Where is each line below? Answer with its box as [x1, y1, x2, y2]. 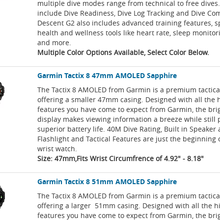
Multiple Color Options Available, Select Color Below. [37, 48, 210, 57]
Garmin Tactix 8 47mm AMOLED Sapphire [37, 71, 177, 81]
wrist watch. [37, 144, 78, 154]
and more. [37, 38, 72, 48]
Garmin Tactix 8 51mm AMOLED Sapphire [37, 177, 177, 187]
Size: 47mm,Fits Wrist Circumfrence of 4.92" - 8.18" [37, 154, 204, 164]
